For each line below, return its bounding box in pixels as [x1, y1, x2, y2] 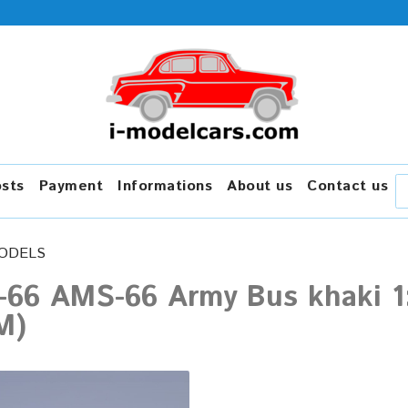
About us [227, 176, 292, 197]
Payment [38, 176, 103, 197]
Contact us [307, 176, 388, 197]
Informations [117, 176, 212, 197]
